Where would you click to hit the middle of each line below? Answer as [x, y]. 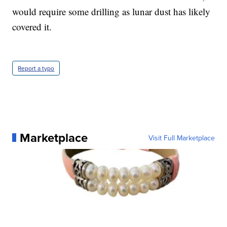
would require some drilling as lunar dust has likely [111, 11]
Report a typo [36, 68]
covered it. [32, 26]
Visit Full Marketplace [181, 138]
